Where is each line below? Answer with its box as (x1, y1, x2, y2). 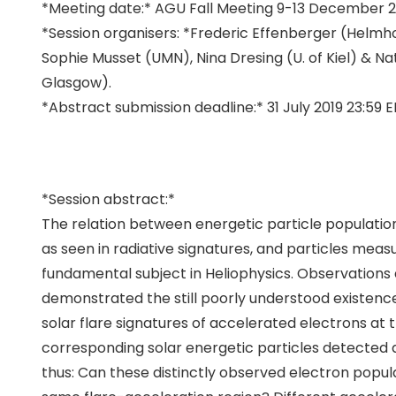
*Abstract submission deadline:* (41, 97, 267, 118)
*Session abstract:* (41, 189, 175, 209)
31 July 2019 (266, 97, 343, 118)
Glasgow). (41, 72, 111, 93)
